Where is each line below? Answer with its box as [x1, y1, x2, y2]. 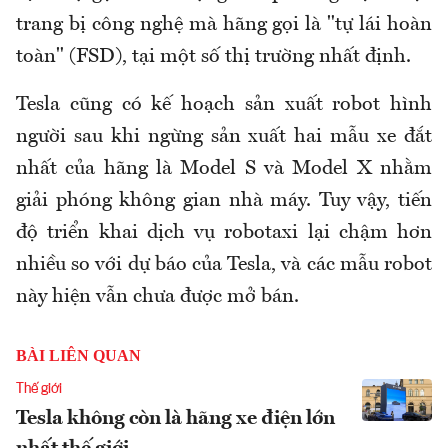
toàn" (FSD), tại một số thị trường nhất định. [16, 47, 411, 68]
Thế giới [16, 382, 62, 397]
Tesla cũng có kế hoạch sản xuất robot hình [16, 95, 432, 116]
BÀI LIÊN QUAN [16, 347, 141, 365]
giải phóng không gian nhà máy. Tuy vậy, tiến [16, 191, 432, 212]
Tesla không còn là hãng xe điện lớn [16, 409, 335, 430]
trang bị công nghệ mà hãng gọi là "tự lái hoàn [16, 15, 432, 36]
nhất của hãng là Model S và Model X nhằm [16, 159, 432, 180]
